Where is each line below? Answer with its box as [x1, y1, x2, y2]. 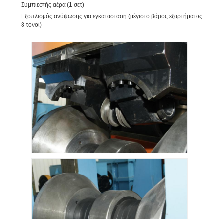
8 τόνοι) [21, 21, 42, 28]
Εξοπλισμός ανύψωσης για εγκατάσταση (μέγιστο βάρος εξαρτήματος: [21, 12, 204, 20]
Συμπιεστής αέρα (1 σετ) [21, 1, 84, 8]
